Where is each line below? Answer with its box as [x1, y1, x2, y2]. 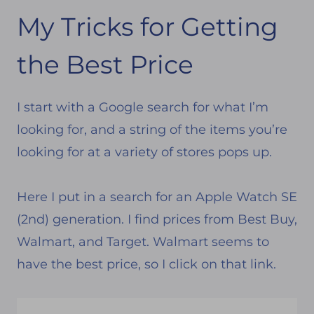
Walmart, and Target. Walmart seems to [17, 233, 269, 250]
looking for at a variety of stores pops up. [17, 144, 272, 160]
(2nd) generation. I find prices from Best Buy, [17, 211, 297, 227]
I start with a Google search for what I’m [17, 99, 268, 115]
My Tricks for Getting [17, 11, 278, 42]
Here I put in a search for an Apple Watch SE [17, 189, 297, 205]
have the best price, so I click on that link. [17, 256, 276, 272]
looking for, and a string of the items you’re [17, 121, 287, 137]
